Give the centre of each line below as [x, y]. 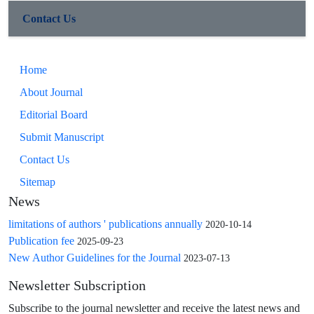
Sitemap [37, 182]
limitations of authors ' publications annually [105, 224]
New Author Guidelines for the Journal [95, 258]
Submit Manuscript [62, 137]
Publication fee [41, 241]
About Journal [51, 92]
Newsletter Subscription [77, 286]
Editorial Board [54, 115]
